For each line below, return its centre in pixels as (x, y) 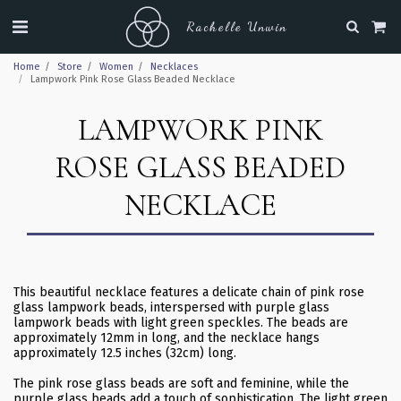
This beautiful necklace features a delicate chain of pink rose (189, 292)
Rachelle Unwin (236, 26)
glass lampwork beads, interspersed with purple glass (171, 307)
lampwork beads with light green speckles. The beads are (181, 323)
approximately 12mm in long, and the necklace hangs (166, 338)
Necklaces (174, 67)
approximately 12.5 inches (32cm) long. (125, 353)
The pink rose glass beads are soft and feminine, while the (181, 384)
